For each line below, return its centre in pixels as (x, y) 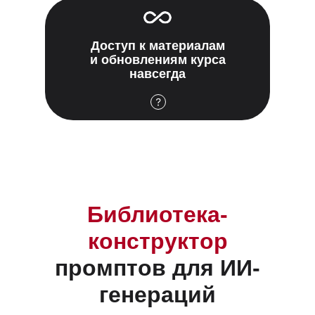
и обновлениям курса (157, 60)
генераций (157, 295)
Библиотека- (157, 214)
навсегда (157, 74)
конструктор (157, 241)
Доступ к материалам (157, 46)
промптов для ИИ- (157, 268)
